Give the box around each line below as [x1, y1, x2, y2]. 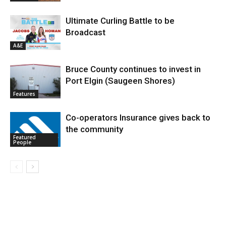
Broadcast [66, 27, 105, 38]
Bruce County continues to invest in [66, 64, 201, 75]
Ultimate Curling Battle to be [66, 16, 175, 26]
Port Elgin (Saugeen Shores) [66, 76, 175, 86]
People [13, 138, 31, 146]
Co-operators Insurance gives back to [66, 112, 210, 123]
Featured [13, 133, 36, 141]
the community [66, 124, 123, 135]
